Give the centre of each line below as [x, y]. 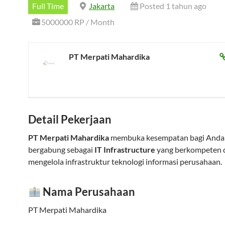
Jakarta [102, 6]
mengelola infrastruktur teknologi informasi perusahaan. [125, 161]
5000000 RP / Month [78, 22]
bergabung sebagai [61, 149]
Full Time [48, 6]
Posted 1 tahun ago [173, 6]
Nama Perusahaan [88, 192]
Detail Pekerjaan [70, 119]
